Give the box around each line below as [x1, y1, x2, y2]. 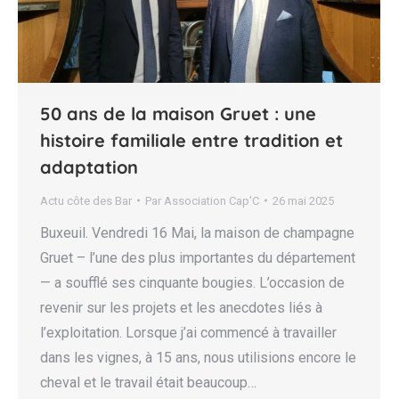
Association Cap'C [164, 193, 259, 208]
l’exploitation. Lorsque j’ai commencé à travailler [40, 323, 337, 341]
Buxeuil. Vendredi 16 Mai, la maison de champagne [40, 224, 354, 241]
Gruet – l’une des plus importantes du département [40, 248, 355, 266]
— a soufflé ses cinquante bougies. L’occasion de [40, 273, 345, 291]
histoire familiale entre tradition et [40, 128, 343, 151]
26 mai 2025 [273, 193, 334, 208]
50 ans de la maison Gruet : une [40, 102, 316, 125]
